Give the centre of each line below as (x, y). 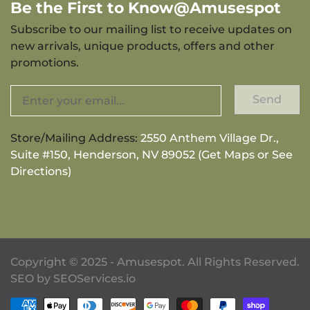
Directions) (41, 172)
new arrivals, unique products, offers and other (143, 46)
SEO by (32, 278)
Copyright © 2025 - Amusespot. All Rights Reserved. (155, 262)
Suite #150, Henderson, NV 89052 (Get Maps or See (152, 155)
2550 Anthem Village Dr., (210, 138)
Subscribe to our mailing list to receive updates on (151, 29)
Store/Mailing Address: (75, 138)
